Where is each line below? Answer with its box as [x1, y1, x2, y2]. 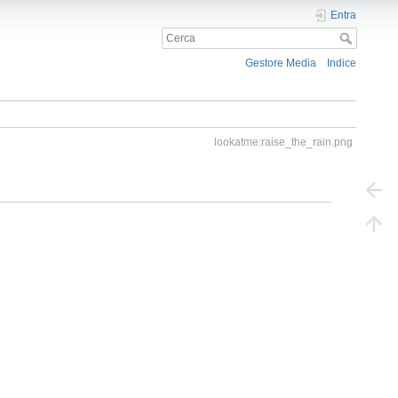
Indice [327, 57, 357, 70]
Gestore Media [245, 57, 317, 70]
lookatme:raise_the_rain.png [213, 136, 353, 149]
